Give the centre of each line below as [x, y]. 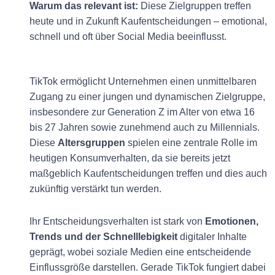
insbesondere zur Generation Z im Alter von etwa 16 [142, 112]
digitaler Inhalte [212, 236]
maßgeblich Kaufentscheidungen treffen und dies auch [148, 173]
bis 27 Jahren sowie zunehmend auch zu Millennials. [145, 127]
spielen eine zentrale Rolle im [191, 142]
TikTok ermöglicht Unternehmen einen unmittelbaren [143, 81]
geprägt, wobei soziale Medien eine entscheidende [140, 252]
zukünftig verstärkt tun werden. [97, 188]
